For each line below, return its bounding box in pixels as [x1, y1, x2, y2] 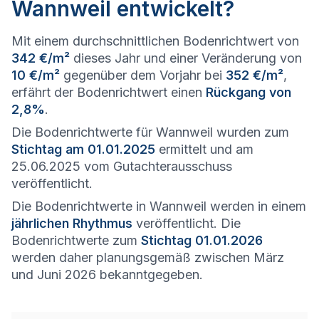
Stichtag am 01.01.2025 [11, 142, 155, 157]
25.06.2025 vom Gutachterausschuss [11, 159, 232, 174]
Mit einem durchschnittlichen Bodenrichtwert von [11, 33, 299, 48]
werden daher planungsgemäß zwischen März [11, 250, 284, 265]
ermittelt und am [155, 142, 253, 157]
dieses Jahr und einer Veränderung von [70, 51, 302, 66]
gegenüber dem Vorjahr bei [60, 68, 226, 83]
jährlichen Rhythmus [11, 216, 132, 231]
